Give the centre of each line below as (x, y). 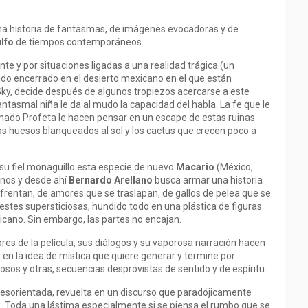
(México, (234, 167)
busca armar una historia (208, 180)
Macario (195, 167)
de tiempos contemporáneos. (79, 42)
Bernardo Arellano (111, 180)
